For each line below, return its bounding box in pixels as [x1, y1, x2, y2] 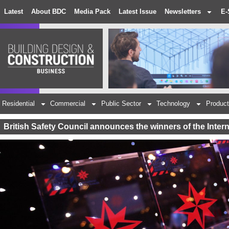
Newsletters [165, 8, 201, 15]
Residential [2, 100, 35, 108]
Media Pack [74, 8, 110, 15]
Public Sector [101, 100, 141, 108]
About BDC [31, 8, 66, 15]
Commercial [50, 100, 86, 108]
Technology [156, 100, 191, 108]
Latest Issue [119, 8, 156, 15]
